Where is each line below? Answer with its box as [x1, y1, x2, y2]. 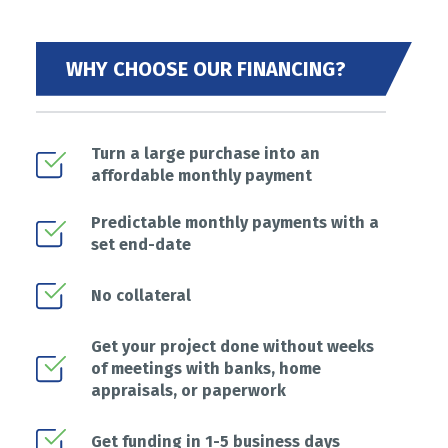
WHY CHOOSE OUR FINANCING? [66, 56, 346, 81]
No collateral [91, 285, 191, 305]
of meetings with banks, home [91, 358, 321, 378]
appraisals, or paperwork [91, 380, 286, 400]
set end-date [91, 234, 191, 254]
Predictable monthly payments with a [91, 212, 379, 232]
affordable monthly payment [91, 165, 312, 185]
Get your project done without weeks [91, 336, 374, 356]
